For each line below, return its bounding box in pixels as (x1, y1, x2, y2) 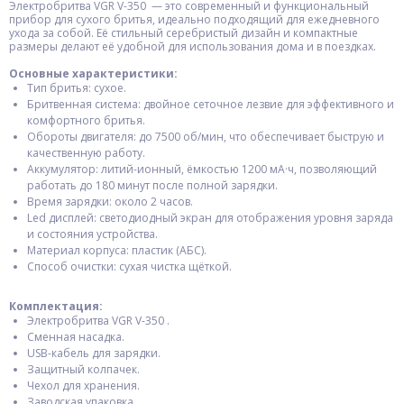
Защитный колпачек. (27, 362, 140, 377)
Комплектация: (9, 298, 103, 314)
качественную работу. (27, 145, 145, 161)
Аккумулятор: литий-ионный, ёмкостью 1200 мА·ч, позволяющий (27, 161, 377, 177)
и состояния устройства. (27, 226, 158, 242)
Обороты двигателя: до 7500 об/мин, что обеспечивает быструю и (27, 129, 384, 144)
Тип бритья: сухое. (27, 80, 126, 96)
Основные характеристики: (9, 66, 178, 81)
